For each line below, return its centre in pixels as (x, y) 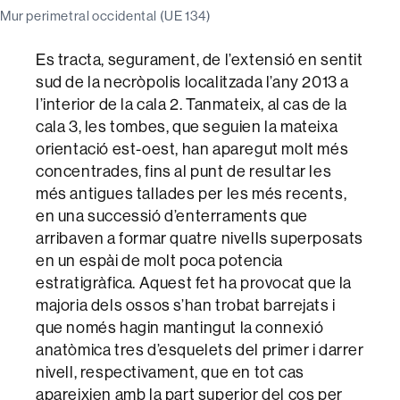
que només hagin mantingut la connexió (180, 327)
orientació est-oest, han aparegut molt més (192, 148)
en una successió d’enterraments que (172, 215)
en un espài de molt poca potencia (159, 260)
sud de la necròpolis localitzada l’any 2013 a (193, 81)
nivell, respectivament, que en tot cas (170, 371)
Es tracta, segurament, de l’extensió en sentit (200, 59)
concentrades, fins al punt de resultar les (184, 171)
